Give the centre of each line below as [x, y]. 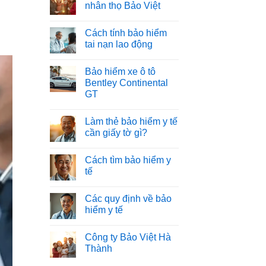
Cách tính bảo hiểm [126, 33]
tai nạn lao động [118, 44]
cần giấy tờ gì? [116, 133]
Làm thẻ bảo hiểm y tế [131, 121]
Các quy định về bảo [128, 199]
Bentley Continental [126, 83]
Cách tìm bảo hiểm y [128, 160]
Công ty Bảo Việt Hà [128, 237]
